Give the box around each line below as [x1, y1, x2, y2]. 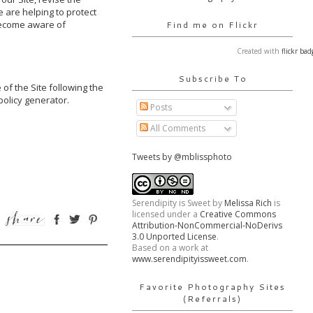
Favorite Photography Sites [139, 281, 286, 293]
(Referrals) [183, 293, 242, 305]
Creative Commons [200, 208, 276, 220]
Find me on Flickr [166, 19, 259, 31]
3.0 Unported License [132, 231, 217, 242]
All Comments [148, 122, 205, 134]
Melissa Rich [224, 197, 272, 209]
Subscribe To [177, 73, 247, 85]
